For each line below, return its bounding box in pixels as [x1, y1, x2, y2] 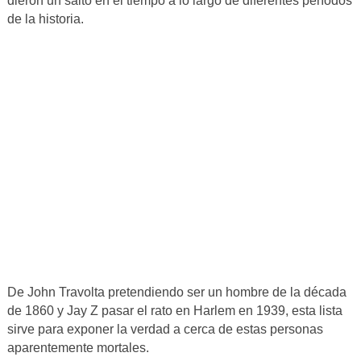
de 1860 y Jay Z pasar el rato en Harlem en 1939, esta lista [6, 304, 342, 318]
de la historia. [6, 12, 84, 27]
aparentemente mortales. [6, 341, 149, 355]
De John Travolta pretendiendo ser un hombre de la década [6, 285, 346, 300]
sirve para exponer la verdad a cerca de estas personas [6, 322, 323, 337]
